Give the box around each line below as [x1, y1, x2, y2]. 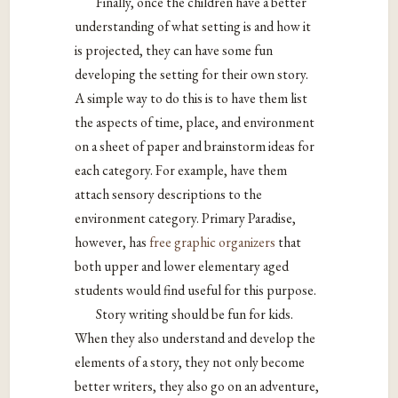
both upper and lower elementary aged [75, 257, 290, 276]
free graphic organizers [149, 233, 276, 252]
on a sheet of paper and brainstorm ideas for [75, 137, 315, 156]
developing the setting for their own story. [75, 65, 309, 84]
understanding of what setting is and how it [75, 17, 312, 36]
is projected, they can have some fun [75, 41, 274, 60]
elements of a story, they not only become [75, 353, 306, 372]
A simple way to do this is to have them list [75, 89, 308, 108]
